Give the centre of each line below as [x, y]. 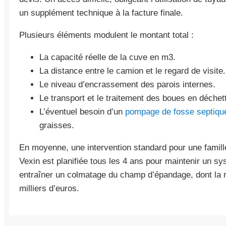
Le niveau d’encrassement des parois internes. [127, 84]
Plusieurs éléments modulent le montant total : [106, 35]
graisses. [57, 125]
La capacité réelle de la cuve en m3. [107, 57]
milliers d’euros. [49, 188]
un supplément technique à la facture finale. [101, 13]
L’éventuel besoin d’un [82, 112]
